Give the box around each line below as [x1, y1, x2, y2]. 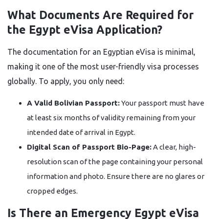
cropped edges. [27, 187, 78, 195]
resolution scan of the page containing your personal [27, 157, 203, 166]
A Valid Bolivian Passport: [27, 99, 120, 107]
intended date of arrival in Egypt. [27, 128, 135, 136]
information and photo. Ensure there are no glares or [27, 172, 204, 180]
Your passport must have [120, 99, 204, 107]
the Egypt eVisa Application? [7, 23, 162, 36]
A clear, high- [152, 143, 196, 151]
